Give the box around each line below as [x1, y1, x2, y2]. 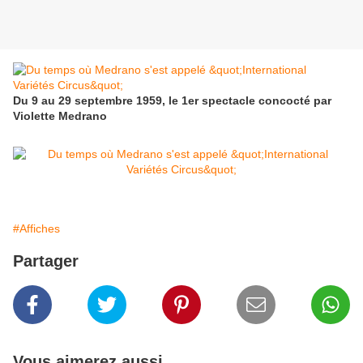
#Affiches [13, 222, 60, 236]
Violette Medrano [13, 109, 107, 123]
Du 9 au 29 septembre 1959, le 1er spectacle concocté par [13, 94, 331, 108]
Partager [13, 252, 79, 271]
